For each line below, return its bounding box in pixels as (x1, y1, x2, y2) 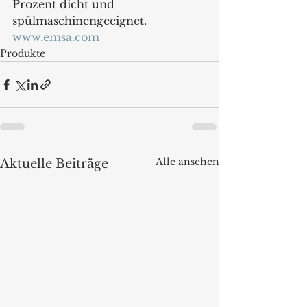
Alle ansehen (156, 156, 219, 168)
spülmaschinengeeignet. (12, 14, 150, 27)
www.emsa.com (12, 30, 99, 44)
